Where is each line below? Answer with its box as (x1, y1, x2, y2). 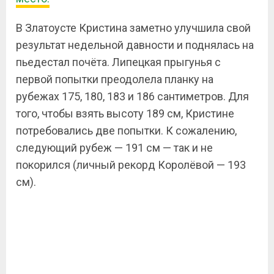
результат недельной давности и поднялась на (16, 39, 254, 51)
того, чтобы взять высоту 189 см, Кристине (16, 107, 234, 120)
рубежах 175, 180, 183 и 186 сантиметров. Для (16, 90, 249, 103)
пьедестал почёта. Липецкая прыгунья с (16, 56, 221, 68)
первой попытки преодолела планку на (16, 73, 213, 86)
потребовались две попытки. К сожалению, (16, 124, 237, 137)
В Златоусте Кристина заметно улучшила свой (16, 21, 251, 34)
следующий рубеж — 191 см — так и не (16, 141, 213, 154)
